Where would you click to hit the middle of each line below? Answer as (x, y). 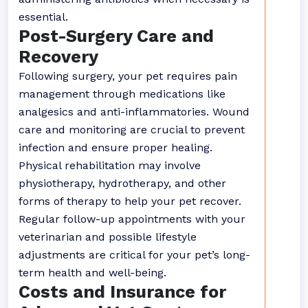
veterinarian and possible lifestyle (108, 237)
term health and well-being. (92, 273)
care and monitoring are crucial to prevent (132, 130)
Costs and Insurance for (122, 292)
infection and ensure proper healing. (115, 147)
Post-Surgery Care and (116, 36)
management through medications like (122, 94)
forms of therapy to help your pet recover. (130, 201)
